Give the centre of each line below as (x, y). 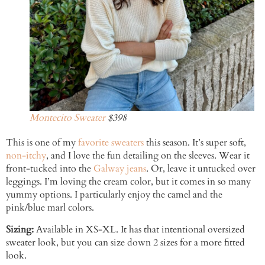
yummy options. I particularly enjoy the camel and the (114, 195)
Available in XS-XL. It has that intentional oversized (140, 229)
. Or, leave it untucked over (201, 169)
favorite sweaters (111, 143)
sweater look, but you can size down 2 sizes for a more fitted (125, 242)
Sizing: (21, 229)
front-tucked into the (50, 169)
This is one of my (42, 143)
